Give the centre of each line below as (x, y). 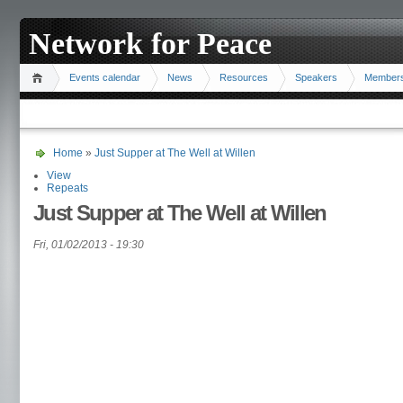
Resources (244, 77)
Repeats (67, 188)
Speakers (316, 77)
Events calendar (105, 77)
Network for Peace (150, 44)
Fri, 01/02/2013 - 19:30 (89, 245)
